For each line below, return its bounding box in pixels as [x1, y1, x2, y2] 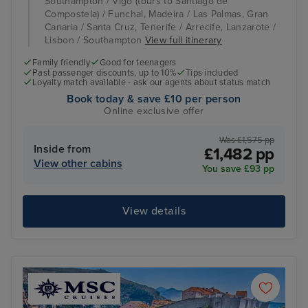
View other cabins [34, 157, 122, 171]
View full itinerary [144, 34, 222, 47]
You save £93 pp [202, 163, 274, 175]
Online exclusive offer [104, 104, 204, 117]
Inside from [34, 142, 91, 157]
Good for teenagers [100, 57, 177, 69]
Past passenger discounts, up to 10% [32, 67, 177, 78]
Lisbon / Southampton [45, 34, 145, 47]
